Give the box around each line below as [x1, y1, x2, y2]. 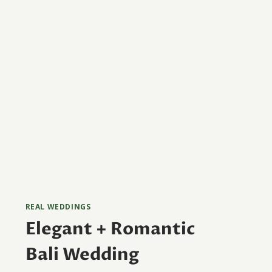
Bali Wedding [25, 243, 139, 267]
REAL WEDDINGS [25, 202, 91, 212]
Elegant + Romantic [25, 217, 195, 241]
